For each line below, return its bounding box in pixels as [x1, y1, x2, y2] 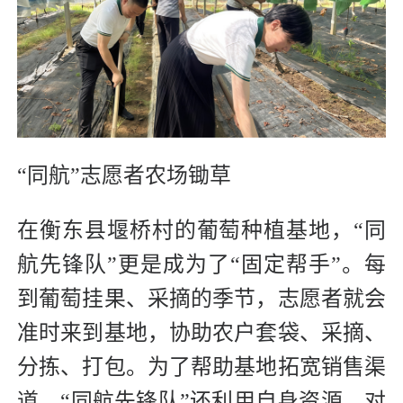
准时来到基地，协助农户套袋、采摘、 [17, 320, 386, 345]
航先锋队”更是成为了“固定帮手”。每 [17, 252, 386, 276]
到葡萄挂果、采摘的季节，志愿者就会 [17, 286, 386, 310]
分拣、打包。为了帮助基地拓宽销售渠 [17, 354, 386, 379]
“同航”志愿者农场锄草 [17, 163, 231, 187]
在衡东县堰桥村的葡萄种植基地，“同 [17, 218, 386, 242]
